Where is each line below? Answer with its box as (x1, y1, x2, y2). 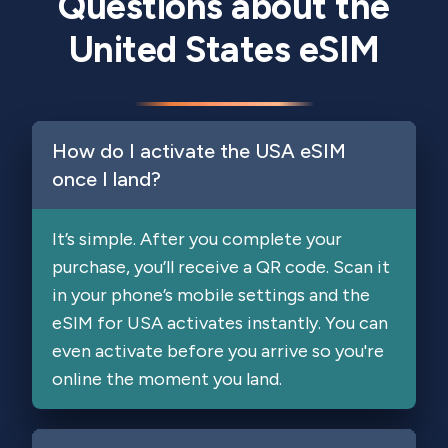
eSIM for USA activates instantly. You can (52, 312, 388, 334)
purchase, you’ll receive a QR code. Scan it (52, 256, 390, 278)
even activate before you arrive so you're (52, 340, 384, 362)
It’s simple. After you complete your (52, 228, 342, 250)
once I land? (52, 167, 161, 191)
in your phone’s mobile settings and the (52, 284, 370, 306)
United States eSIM (68, 28, 380, 71)
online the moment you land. (52, 368, 282, 390)
